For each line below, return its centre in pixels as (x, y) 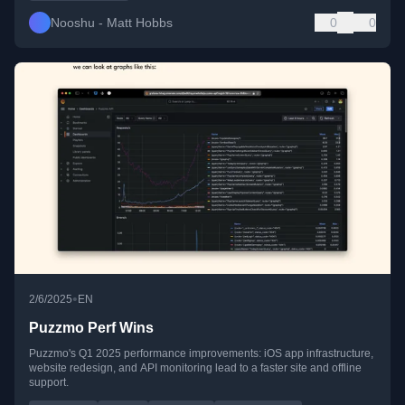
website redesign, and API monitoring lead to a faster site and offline (195, 368)
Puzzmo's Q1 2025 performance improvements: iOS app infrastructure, (201, 354)
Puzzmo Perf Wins (91, 328)
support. (49, 383)
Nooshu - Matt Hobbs (112, 23)
